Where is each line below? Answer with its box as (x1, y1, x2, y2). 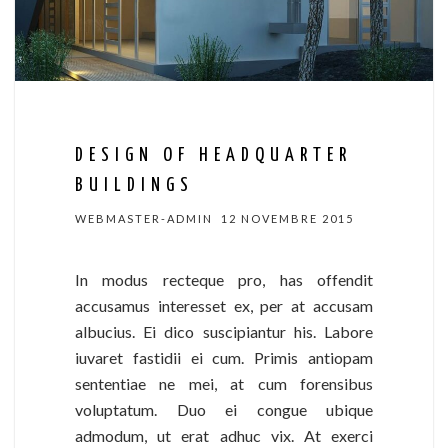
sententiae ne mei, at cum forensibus (75, 374, 373, 394)
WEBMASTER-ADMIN (75, 212, 213, 226)
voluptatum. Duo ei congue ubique (75, 400, 373, 420)
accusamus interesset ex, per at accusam (75, 296, 373, 316)
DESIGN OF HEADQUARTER (75, 146, 352, 166)
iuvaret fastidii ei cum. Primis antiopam (75, 348, 373, 368)
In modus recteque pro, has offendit (75, 270, 373, 290)
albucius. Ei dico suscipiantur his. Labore (75, 322, 373, 342)
